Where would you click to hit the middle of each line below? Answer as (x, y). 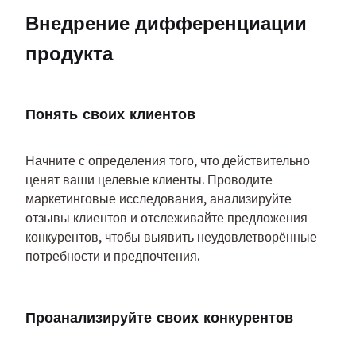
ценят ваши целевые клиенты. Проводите (149, 180)
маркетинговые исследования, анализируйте (159, 199)
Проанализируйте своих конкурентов (159, 318)
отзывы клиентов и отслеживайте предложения (166, 218)
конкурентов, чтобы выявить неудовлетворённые (171, 237)
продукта (69, 54)
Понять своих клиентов (110, 114)
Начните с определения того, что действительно (168, 161)
